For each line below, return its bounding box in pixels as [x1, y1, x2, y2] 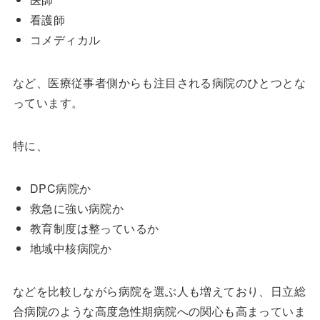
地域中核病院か [29, 240, 112, 257]
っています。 [12, 94, 84, 111]
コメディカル [29, 31, 101, 49]
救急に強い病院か [29, 200, 124, 217]
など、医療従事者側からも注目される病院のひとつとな [12, 74, 306, 91]
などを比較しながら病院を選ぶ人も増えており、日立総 [12, 283, 306, 300]
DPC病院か [29, 180, 91, 197]
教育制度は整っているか [29, 220, 159, 237]
